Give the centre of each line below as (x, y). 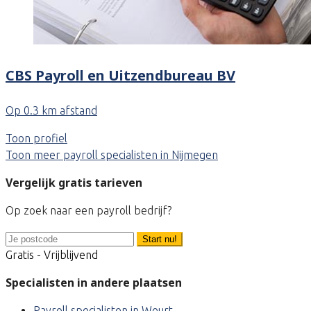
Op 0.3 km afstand (51, 111)
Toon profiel (36, 138)
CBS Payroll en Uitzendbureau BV (120, 75)
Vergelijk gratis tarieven (74, 183)
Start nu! (160, 239)
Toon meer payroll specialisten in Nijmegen (112, 155)
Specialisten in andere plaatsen (94, 283)
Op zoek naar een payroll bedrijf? (89, 211)
